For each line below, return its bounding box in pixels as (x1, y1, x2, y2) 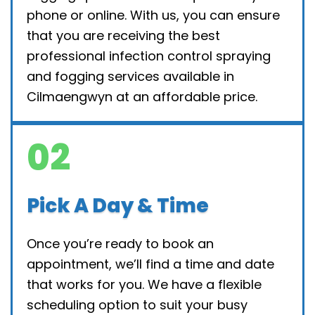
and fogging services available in (27, 67, 234, 85)
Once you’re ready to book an (27, 234, 214, 252)
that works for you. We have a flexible (27, 275, 262, 293)
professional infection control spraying (27, 46, 271, 65)
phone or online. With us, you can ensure (27, 6, 280, 24)
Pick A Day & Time (27, 191, 209, 219)
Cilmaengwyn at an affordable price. (27, 87, 257, 105)
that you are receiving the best (27, 26, 220, 44)
